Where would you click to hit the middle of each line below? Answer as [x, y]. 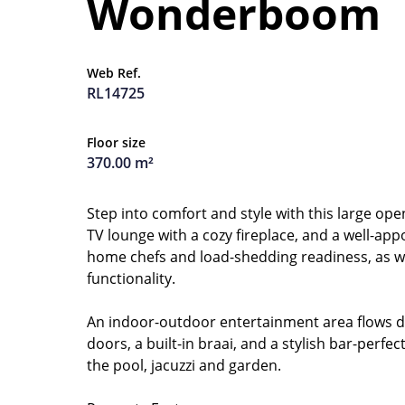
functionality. [131, 278]
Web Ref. [114, 73]
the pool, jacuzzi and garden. [184, 365]
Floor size [116, 142]
